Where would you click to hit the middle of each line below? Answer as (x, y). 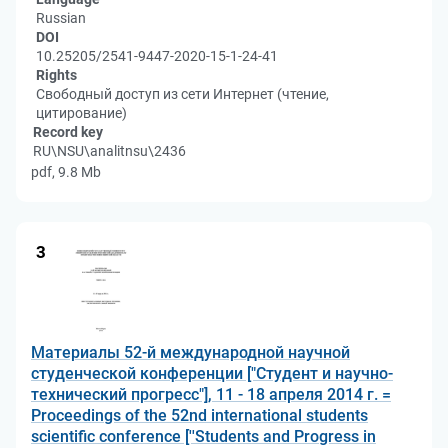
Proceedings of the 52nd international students (199, 415)
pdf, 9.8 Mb (66, 172)
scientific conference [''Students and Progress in (203, 436)
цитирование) (81, 113)
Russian (61, 18)
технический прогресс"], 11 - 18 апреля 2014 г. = (211, 394)
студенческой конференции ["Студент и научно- (212, 373)
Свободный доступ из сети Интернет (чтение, (182, 94)
